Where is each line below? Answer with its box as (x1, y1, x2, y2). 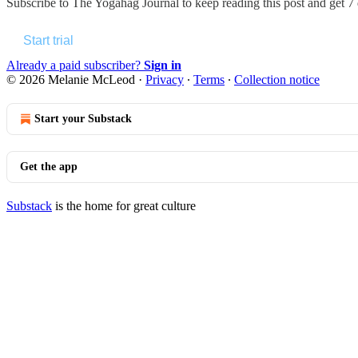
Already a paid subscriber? (6, 58, 144, 72)
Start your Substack (34, 112, 132, 125)
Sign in (144, 58, 181, 72)
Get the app (20, 160, 78, 173)
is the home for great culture (52, 198, 196, 213)
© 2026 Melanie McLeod (6, 72, 135, 86)
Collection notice (234, 72, 320, 86)
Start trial (23, 33, 74, 47)
